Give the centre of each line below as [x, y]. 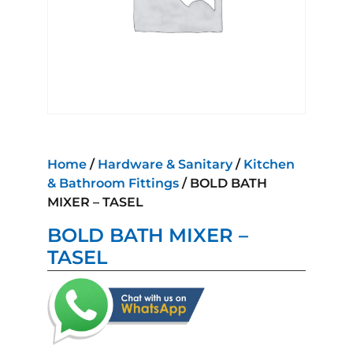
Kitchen [269, 164]
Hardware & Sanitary [165, 164]
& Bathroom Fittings [113, 183]
